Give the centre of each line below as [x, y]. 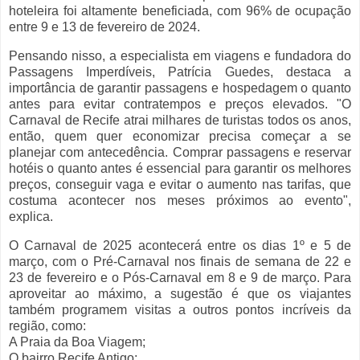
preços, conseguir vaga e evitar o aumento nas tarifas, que [180, 185]
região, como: [47, 325]
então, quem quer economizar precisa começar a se [180, 137]
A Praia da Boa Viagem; [77, 342]
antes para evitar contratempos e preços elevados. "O [180, 104]
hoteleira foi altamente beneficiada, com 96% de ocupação [180, 11]
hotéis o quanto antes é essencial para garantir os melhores [180, 169]
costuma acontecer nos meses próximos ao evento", [180, 201]
